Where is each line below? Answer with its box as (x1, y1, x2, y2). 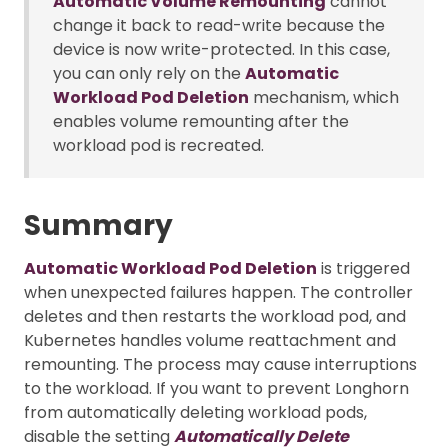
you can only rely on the (53, 61, 245, 85)
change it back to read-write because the (53, 13, 385, 37)
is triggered (317, 256, 410, 280)
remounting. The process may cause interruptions (24, 352, 417, 376)
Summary (24, 205, 173, 245)
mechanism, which (249, 85, 399, 109)
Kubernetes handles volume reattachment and (24, 328, 396, 352)
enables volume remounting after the (53, 109, 349, 133)
